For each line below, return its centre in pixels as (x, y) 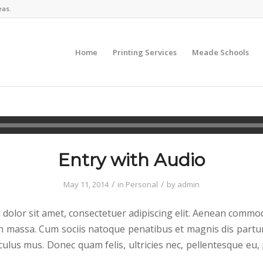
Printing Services (145, 52)
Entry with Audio (131, 160)
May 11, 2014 (86, 184)
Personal (142, 184)
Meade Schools (220, 52)
